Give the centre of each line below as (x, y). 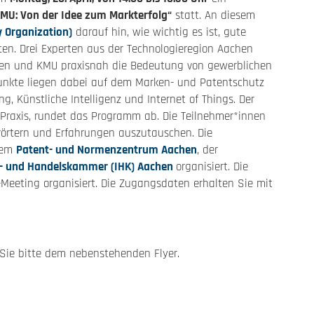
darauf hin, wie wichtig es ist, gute (159, 32)
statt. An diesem (213, 15)
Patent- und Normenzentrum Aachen (107, 150)
